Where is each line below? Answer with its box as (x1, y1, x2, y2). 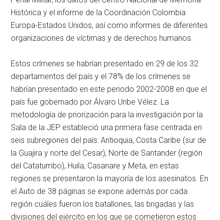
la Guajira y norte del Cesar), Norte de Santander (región (11, 148, 203, 158)
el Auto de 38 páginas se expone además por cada (11, 186, 188, 196)
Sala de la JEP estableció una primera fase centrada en (11, 122, 202, 132)
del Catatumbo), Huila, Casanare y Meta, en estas (11, 161, 179, 170)
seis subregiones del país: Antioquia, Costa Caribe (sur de (11, 135, 207, 145)
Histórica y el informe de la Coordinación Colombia (11, 7, 186, 17)
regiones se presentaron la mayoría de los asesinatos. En (11, 173, 209, 183)
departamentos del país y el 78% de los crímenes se (11, 71, 191, 81)
